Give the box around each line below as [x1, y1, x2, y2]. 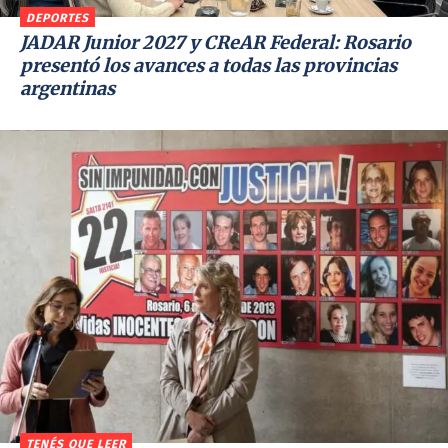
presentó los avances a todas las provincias [20, 53, 397, 77]
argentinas [20, 76, 115, 100]
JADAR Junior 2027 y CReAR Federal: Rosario [20, 30, 411, 54]
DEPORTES [26, 10, 89, 25]
